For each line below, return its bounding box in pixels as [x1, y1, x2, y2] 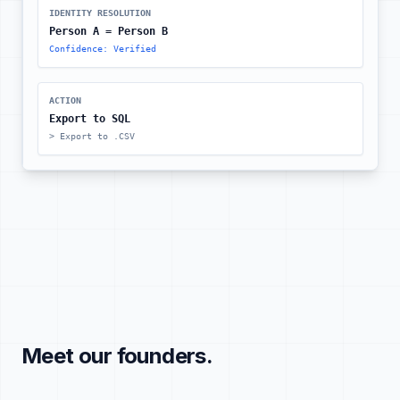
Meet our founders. [21, 343, 213, 369]
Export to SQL [49, 112, 130, 125]
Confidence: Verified [49, 44, 156, 54]
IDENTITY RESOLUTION [49, 8, 151, 18]
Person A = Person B [49, 25, 168, 37]
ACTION [49, 96, 81, 105]
